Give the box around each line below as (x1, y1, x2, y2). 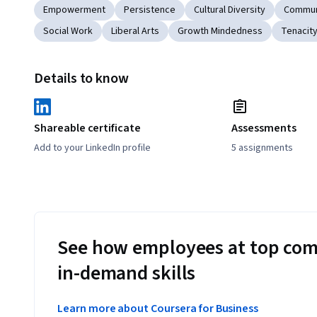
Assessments (231, 120, 296, 137)
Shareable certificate (34, 120, 141, 137)
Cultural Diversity (194, 3, 265, 18)
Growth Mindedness (178, 24, 263, 39)
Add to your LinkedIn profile (34, 141, 151, 156)
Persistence (124, 3, 175, 18)
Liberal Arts (111, 24, 159, 39)
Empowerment (43, 3, 105, 18)
